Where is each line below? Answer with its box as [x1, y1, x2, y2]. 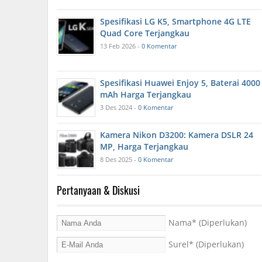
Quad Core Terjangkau [100, 27, 189, 39]
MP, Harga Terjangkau [100, 141, 188, 153]
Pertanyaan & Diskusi [57, 182, 140, 198]
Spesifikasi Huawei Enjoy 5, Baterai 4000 [100, 77, 260, 89]
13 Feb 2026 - [100, 42, 142, 51]
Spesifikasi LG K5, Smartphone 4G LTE [100, 16, 251, 27]
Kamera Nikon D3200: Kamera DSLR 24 [100, 129, 253, 141]
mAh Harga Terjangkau [100, 89, 191, 101]
